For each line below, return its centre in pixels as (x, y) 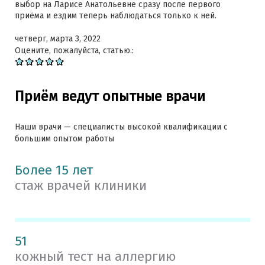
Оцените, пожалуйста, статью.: (75, 51)
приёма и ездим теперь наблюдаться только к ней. (116, 16)
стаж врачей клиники (81, 185)
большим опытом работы (64, 138)
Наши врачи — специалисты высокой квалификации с (121, 127)
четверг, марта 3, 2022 (58, 39)
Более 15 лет (54, 170)
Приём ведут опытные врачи (110, 96)
